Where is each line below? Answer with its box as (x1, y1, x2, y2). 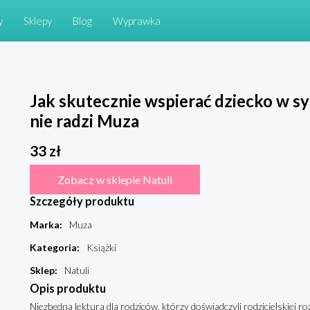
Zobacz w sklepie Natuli (57, 173, 172, 187)
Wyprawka (113, 15, 161, 27)
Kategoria (29, 241, 77, 254)
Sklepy (24, 15, 52, 27)
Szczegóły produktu (29, 194, 134, 208)
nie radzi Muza (29, 111, 139, 131)
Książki (86, 241, 116, 254)
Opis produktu (29, 282, 106, 295)
